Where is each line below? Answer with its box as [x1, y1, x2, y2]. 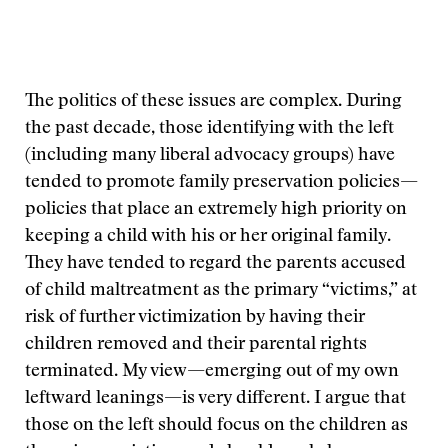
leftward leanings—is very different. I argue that [25, 390, 406, 408]
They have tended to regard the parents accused [25, 255, 406, 273]
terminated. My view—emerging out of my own [25, 363, 399, 381]
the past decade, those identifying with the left [25, 120, 394, 138]
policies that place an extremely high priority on [25, 201, 407, 219]
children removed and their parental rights [25, 336, 367, 354]
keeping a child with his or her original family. [25, 228, 391, 246]
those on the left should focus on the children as [25, 417, 408, 435]
